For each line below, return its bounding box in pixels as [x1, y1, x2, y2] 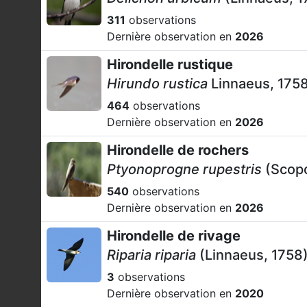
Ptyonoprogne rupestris [107, 161, 262, 177]
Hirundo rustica [107, 75, 208, 92]
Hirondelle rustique [107, 56, 233, 73]
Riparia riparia [107, 247, 196, 263]
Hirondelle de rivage [107, 228, 241, 244]
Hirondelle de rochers [107, 142, 249, 158]
